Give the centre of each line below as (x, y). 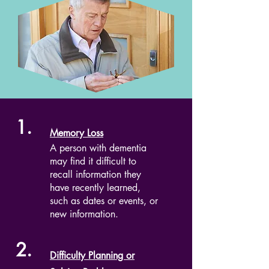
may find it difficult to (93, 161)
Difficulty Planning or (92, 255)
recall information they (95, 174)
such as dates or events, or (104, 201)
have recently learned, (95, 188)
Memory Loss (77, 133)
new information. (84, 214)
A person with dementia (98, 148)
